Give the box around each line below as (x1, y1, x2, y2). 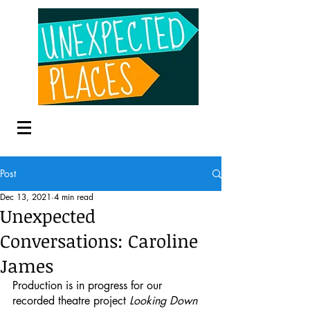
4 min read (54, 191, 93, 203)
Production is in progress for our (12, 278, 165, 293)
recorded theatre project (12, 293, 129, 308)
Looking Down (129, 293, 201, 308)
